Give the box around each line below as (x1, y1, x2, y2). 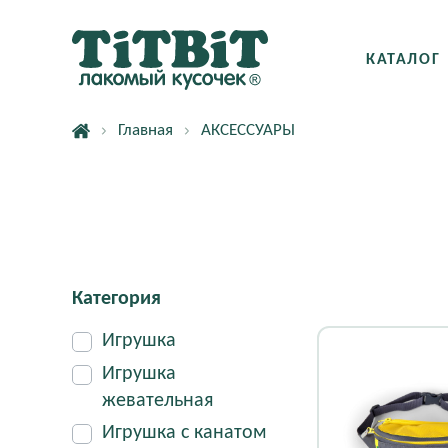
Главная (118, 122, 173, 139)
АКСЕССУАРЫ (201, 122, 295, 139)
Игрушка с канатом (102, 423, 267, 443)
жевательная (102, 391, 213, 411)
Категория (72, 289, 161, 309)
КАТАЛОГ (365, 52, 441, 68)
